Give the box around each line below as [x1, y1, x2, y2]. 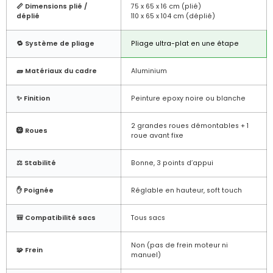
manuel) [131, 250, 161, 260]
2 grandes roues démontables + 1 [131, 121, 249, 130]
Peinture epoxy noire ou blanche [131, 93, 246, 103]
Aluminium [131, 66, 167, 76]
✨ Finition [16, 93, 50, 103]
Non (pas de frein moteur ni [131, 240, 228, 250]
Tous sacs [131, 213, 165, 222]
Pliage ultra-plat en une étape [131, 38, 239, 48]
